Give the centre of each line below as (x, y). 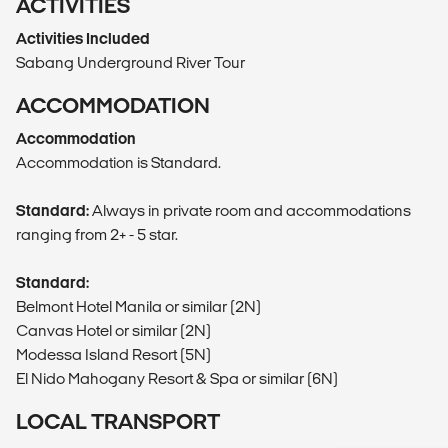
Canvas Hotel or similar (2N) (113, 331)
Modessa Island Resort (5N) (113, 355)
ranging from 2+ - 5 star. (97, 235)
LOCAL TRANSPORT (118, 422)
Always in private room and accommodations (250, 211)
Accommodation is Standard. (118, 163)
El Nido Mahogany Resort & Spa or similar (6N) (177, 379)
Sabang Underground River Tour (130, 63)
